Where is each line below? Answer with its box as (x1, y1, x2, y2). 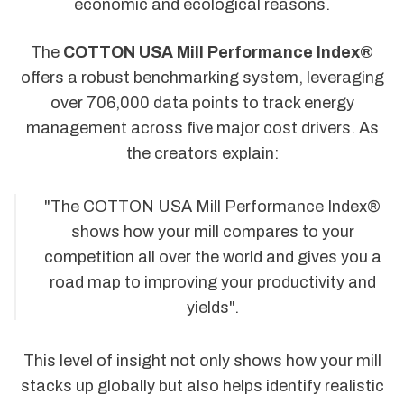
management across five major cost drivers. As (25, 119, 379, 138)
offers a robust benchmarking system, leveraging (20, 69, 384, 87)
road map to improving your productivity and (49, 272, 376, 291)
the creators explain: (125, 144, 279, 163)
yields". (186, 298, 239, 317)
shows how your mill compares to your (70, 222, 354, 241)
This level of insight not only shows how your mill (23, 351, 381, 370)
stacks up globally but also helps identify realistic (20, 376, 384, 395)
